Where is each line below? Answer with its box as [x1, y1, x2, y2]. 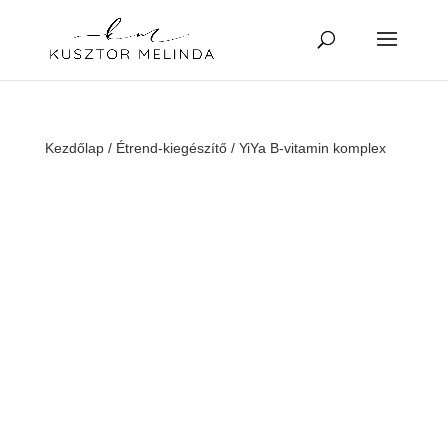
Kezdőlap [44, 140, 104, 156]
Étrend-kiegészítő [115, 140, 227, 156]
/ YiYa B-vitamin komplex [226, 140, 386, 156]
